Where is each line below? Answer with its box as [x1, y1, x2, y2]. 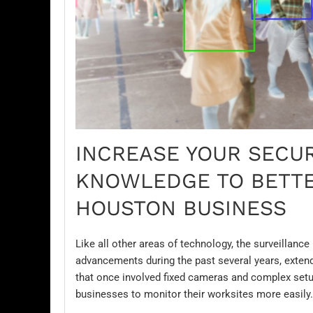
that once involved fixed [75, 270, 188, 284]
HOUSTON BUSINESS [75, 195, 293, 220]
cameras [188, 270, 228, 284]
